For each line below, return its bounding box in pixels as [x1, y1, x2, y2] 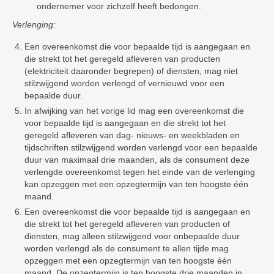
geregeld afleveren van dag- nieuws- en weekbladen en [24, 130, 240, 140]
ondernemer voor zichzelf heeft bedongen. [37, 1, 201, 11]
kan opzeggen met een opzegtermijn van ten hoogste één [24, 179, 248, 189]
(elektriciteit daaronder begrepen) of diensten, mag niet [24, 66, 238, 76]
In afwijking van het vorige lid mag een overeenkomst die [24, 106, 244, 116]
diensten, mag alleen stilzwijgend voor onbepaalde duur [24, 231, 240, 241]
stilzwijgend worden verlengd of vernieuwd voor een [24, 78, 224, 88]
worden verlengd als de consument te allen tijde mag [24, 243, 229, 253]
